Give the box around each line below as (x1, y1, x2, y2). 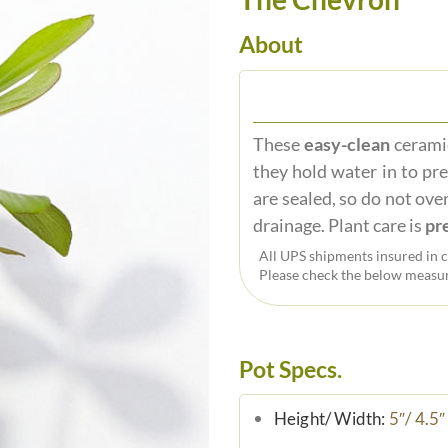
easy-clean (303, 133, 390, 156)
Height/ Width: (273, 408, 389, 430)
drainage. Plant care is (252, 214, 422, 237)
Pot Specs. (239, 354, 342, 383)
